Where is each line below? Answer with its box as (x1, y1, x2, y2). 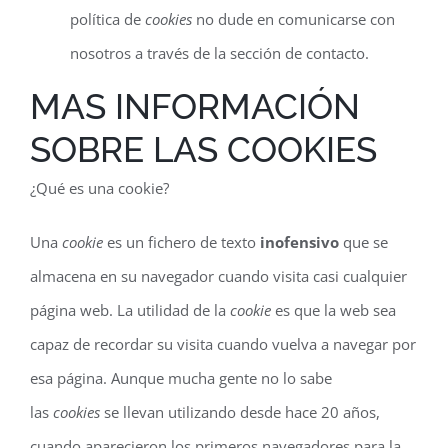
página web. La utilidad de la (30, 300, 230, 320)
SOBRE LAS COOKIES (30, 129, 377, 170)
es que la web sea (271, 300, 396, 320)
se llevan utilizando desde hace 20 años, (100, 402, 380, 422)
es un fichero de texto (103, 232, 260, 252)
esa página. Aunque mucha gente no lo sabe (30, 368, 332, 388)
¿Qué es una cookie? (30, 178, 169, 198)
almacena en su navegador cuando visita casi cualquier (30, 266, 407, 286)
